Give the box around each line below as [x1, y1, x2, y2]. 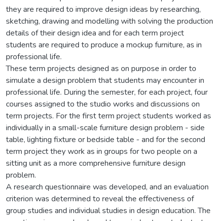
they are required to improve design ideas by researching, [6, 3, 201, 15]
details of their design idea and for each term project [6, 27, 184, 38]
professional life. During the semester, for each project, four [6, 86, 208, 98]
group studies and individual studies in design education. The [6, 205, 211, 216]
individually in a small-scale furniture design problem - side [6, 122, 205, 133]
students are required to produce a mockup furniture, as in [6, 39, 202, 50]
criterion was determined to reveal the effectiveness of [6, 193, 194, 204]
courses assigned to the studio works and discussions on [6, 98, 200, 110]
